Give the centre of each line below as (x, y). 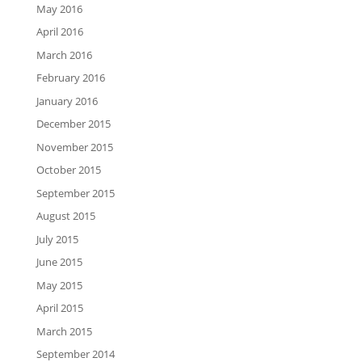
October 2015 (68, 170)
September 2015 (75, 193)
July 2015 (57, 239)
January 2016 (67, 101)
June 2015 (59, 262)
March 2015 (64, 331)
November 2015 (74, 147)
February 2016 (70, 78)
